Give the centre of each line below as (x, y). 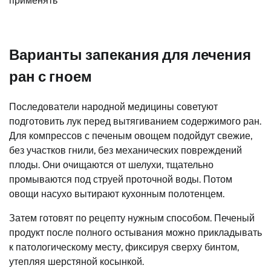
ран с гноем (51, 76)
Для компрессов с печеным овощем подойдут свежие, (131, 135)
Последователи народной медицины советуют (113, 106)
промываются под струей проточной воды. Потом (121, 179)
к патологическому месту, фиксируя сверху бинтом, (124, 247)
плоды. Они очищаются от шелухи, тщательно (111, 165)
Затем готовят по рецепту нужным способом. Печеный (132, 218)
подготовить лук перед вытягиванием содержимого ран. (135, 121)
